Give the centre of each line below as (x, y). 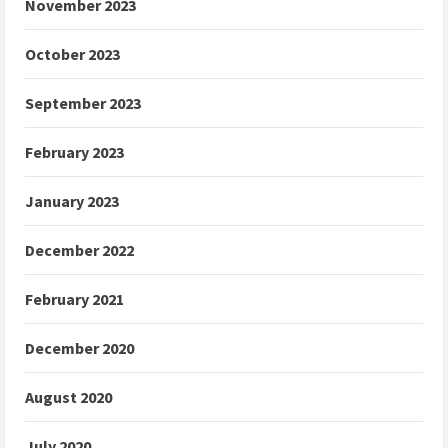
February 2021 (74, 299)
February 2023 (74, 152)
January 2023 (72, 201)
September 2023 (83, 103)
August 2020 (68, 397)
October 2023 (72, 54)
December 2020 (79, 348)
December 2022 (79, 250)
